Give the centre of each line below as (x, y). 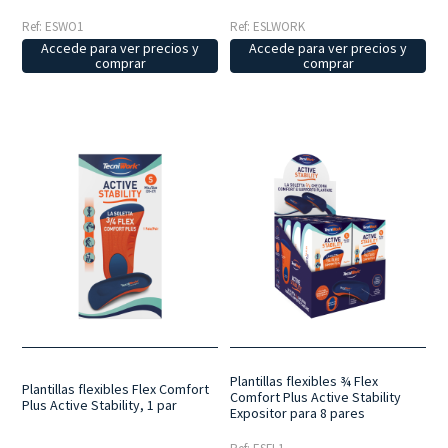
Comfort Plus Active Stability (316, 396)
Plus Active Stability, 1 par (100, 404)
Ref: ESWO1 (53, 26)
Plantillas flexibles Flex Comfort (116, 388)
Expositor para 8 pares (298, 412)
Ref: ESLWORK (268, 26)
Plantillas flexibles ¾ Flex (304, 380)
